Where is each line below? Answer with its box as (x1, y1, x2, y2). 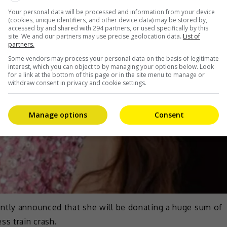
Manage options (28, 109, 87, 120)
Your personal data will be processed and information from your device (8, 8, 215, 16)
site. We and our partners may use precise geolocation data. (8, 32, 183, 41)
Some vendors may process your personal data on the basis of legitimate (8, 54, 219, 63)
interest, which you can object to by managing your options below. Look (8, 62, 214, 71)
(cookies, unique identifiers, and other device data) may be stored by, (8, 16, 207, 24)
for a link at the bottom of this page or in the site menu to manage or (8, 70, 205, 79)
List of (183, 32, 200, 41)
